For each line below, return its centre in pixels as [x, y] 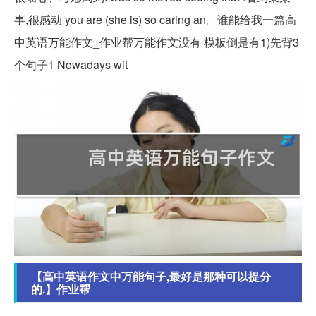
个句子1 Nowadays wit [71, 65]
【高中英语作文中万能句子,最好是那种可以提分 [151, 276]
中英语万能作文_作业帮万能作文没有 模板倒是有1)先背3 [157, 42]
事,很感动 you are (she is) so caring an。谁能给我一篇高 [155, 20]
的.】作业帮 [61, 288]
